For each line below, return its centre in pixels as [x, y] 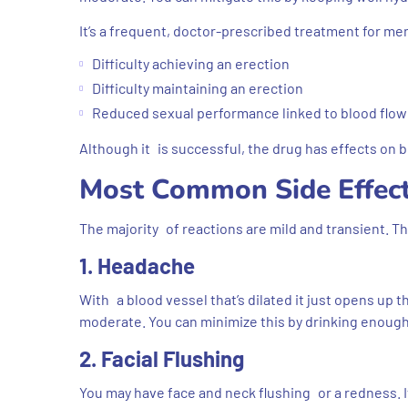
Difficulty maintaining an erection [198, 87]
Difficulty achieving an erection [191, 63]
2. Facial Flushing [162, 358]
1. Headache [137, 265]
